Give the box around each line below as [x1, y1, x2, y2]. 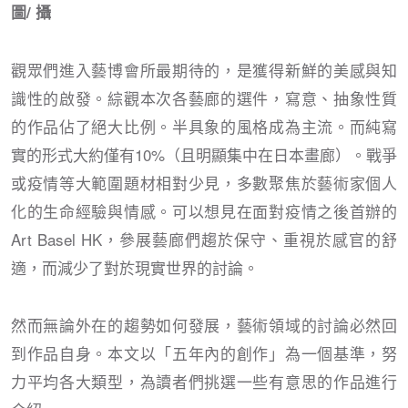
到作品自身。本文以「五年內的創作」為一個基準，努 [11, 342, 397, 365]
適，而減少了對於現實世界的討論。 [11, 256, 259, 280]
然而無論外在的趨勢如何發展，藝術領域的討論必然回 [11, 313, 397, 337]
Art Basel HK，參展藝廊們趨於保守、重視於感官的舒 [11, 228, 397, 251]
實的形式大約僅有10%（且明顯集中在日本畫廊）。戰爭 [11, 143, 397, 167]
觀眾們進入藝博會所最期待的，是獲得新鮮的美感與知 [11, 58, 397, 82]
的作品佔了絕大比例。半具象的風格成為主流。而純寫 [11, 115, 397, 138]
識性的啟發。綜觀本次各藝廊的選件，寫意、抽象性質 [11, 87, 397, 110]
